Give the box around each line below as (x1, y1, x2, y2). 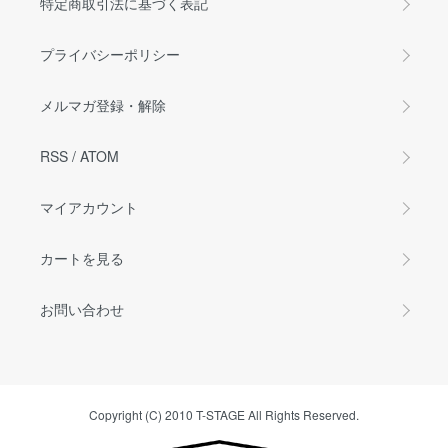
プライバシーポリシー (40, 44, 180, 65)
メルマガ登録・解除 (40, 95, 166, 116)
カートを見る (40, 248, 124, 269)
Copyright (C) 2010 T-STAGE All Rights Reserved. (89, 406, 359, 424)
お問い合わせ (40, 299, 124, 320)
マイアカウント (40, 197, 138, 218)
